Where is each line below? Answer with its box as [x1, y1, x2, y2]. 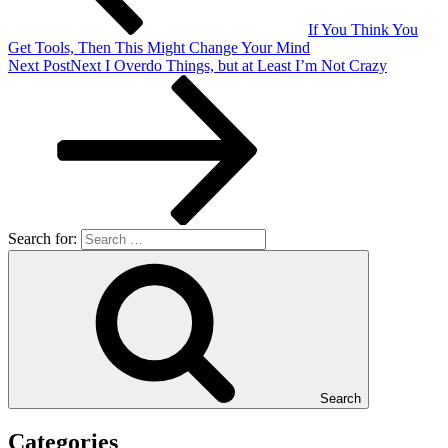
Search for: [8, 229, 81, 247]
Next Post [8, 56, 70, 74]
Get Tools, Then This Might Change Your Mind [8, 38, 310, 56]
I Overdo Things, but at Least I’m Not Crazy [105, 56, 387, 74]
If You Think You [308, 20, 418, 38]
